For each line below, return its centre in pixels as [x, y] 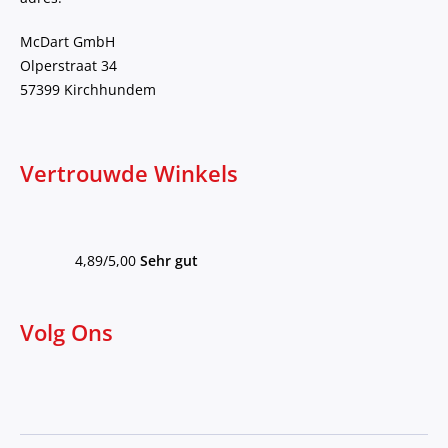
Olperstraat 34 [68, 66]
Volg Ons [66, 333]
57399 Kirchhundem [88, 90]
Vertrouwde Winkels [129, 174]
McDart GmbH [67, 42]
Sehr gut [169, 261]
